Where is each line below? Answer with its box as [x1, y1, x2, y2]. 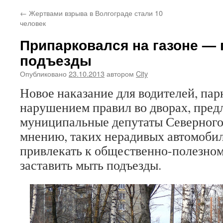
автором [107, 68, 134, 79]
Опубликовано [20, 68, 67, 79]
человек [20, 17, 46, 28]
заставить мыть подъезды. [20, 156, 161, 173]
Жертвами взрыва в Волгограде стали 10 [27, 7, 163, 18]
